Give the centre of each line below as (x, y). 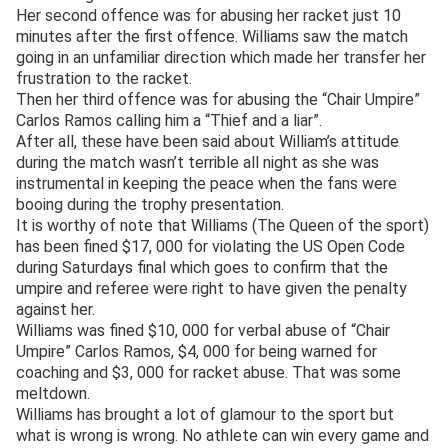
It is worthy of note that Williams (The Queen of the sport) (222, 226)
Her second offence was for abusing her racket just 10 (208, 16)
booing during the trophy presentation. (150, 205)
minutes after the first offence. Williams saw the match (212, 37)
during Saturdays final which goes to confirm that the (202, 268)
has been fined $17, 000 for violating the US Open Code (210, 247)
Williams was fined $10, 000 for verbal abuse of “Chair (203, 331)
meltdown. (53, 394)
